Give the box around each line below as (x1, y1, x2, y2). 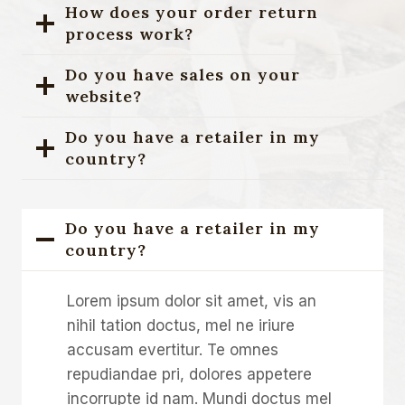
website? (65, 85, 142, 107)
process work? (65, 23, 193, 44)
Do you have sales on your (65, 63, 300, 85)
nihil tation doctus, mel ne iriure (67, 316, 295, 334)
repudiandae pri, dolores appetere (67, 364, 312, 383)
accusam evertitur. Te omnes (67, 340, 278, 359)
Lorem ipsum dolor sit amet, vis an (67, 291, 316, 310)
